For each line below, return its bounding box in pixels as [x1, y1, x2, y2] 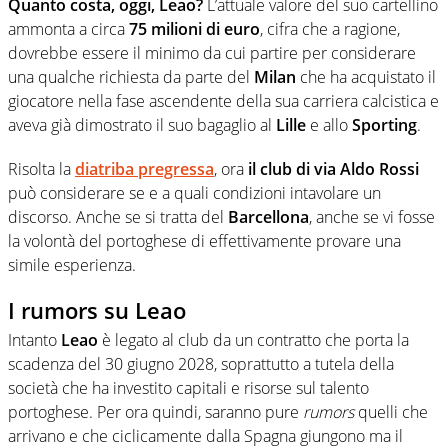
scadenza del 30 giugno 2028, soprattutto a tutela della [8, 353, 394, 376]
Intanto [8, 329, 61, 352]
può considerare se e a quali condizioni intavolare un [8, 181, 381, 204]
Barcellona [228, 205, 309, 228]
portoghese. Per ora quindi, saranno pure [8, 401, 303, 424]
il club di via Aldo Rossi [248, 157, 419, 180]
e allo [306, 113, 352, 136]
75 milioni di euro [125, 17, 260, 40]
